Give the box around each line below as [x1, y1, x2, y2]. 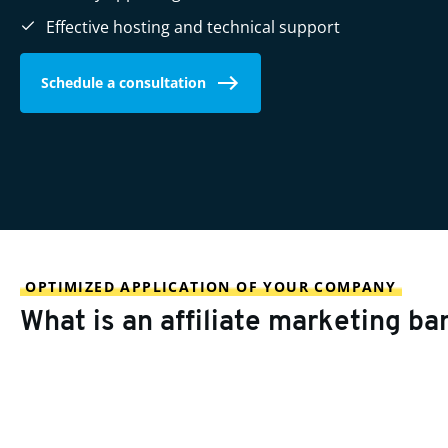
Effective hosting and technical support [46, 16, 340, 38]
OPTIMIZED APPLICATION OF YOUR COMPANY [20, 277, 402, 297]
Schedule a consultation [41, 73, 206, 92]
